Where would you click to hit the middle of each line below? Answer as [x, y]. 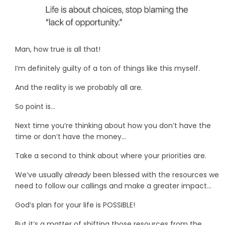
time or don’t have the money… [71, 137]
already [78, 175]
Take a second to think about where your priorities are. [111, 156]
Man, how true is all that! [58, 49]
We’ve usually [40, 175]
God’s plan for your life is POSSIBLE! [75, 205]
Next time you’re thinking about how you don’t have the [113, 126]
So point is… [35, 107]
